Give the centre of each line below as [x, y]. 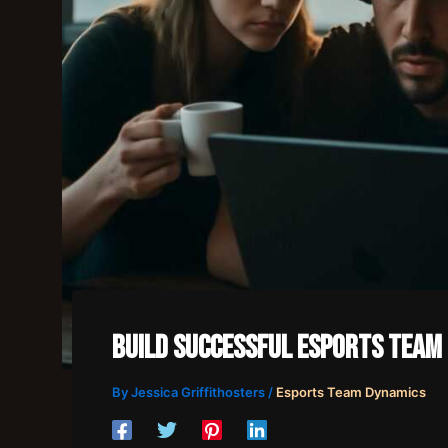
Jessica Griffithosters [199, 391]
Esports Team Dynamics [351, 391]
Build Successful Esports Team [277, 348]
